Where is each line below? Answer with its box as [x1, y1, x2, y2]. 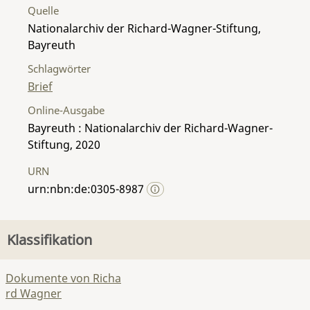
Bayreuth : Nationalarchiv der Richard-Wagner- [28, 120, 273, 136]
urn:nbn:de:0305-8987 [28, 181, 147, 197]
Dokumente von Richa [6, 271, 121, 286]
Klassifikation [7, 230, 92, 249]
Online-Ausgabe [28, 102, 104, 117]
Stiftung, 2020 [28, 136, 100, 152]
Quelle [28, 3, 59, 17]
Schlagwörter [28, 61, 91, 75]
